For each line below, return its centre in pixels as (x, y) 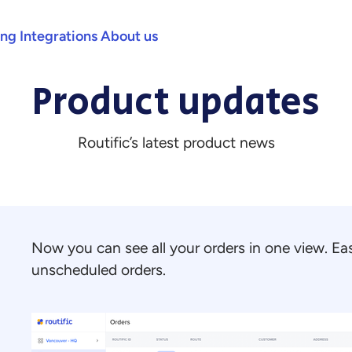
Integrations (58, 36)
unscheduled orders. (98, 270)
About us (129, 36)
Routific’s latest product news (176, 143)
